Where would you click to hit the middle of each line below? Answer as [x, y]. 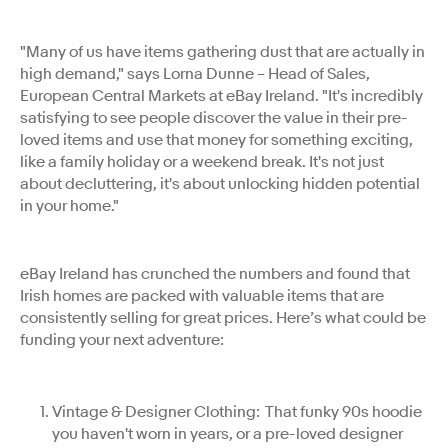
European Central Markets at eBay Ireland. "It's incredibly [221, 95]
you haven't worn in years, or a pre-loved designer [227, 433]
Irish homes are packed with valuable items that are [202, 295]
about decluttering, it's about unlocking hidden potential [220, 183]
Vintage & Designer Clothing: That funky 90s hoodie [237, 411]
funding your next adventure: [122, 339]
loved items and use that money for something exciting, [216, 139]
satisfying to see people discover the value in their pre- [214, 117]
